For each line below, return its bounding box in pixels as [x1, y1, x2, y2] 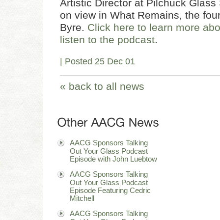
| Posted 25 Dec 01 [60, 56, 135, 66]
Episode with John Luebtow [70, 155, 157, 163]
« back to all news [60, 81, 144, 92]
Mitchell [70, 194, 94, 202]
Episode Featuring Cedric [70, 186, 151, 194]
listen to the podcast [60, 34, 155, 45]
